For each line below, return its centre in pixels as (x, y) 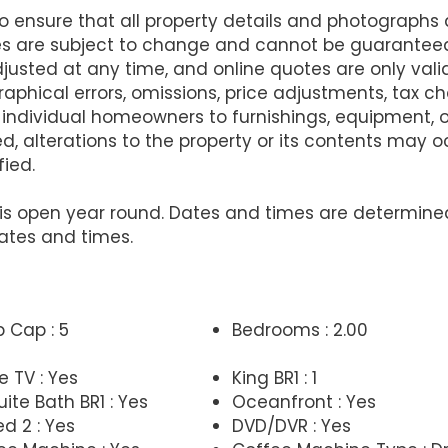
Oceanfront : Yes (303, 401)
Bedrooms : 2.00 (299, 329)
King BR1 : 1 (274, 377)
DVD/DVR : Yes (291, 425)
